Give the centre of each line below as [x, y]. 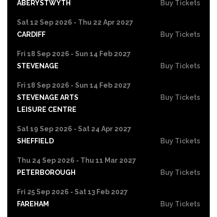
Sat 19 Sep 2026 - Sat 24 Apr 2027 [74, 129]
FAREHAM [33, 204]
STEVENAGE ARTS [48, 97]
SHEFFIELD [35, 141]
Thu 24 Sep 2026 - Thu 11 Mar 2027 [77, 160]
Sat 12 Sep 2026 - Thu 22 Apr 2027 [75, 22]
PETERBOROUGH [46, 172]
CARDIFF [31, 34]
